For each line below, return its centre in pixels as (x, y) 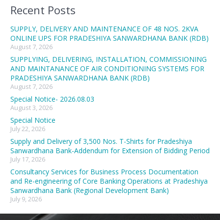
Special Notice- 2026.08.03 (52, 99)
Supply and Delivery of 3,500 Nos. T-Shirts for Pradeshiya (101, 141)
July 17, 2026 (28, 160)
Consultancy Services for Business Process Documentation (104, 172)
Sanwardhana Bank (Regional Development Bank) (90, 191)
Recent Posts (43, 10)
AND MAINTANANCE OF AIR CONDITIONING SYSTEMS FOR (107, 69)
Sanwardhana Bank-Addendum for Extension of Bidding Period (110, 151)
